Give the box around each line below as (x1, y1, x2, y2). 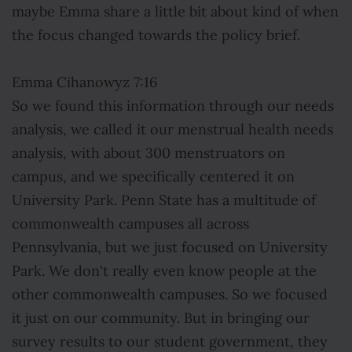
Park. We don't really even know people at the (12, 262, 317, 280)
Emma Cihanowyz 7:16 (12, 74, 157, 91)
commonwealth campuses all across (12, 215, 249, 233)
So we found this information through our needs (12, 97, 334, 115)
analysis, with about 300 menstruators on (12, 145, 285, 162)
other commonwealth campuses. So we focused (12, 286, 328, 303)
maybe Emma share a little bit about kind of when (12, 3, 339, 20)
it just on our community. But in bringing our (12, 310, 310, 327)
